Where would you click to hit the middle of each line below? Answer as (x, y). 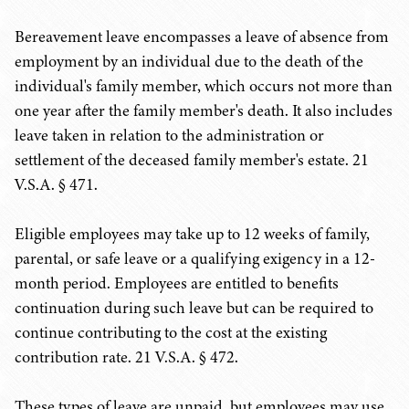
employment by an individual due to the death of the (189, 61)
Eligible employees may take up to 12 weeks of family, (192, 234)
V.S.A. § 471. (56, 184)
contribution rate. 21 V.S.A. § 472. (126, 357)
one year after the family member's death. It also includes (204, 110)
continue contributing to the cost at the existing (171, 332)
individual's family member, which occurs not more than (204, 86)
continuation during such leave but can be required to (194, 308)
